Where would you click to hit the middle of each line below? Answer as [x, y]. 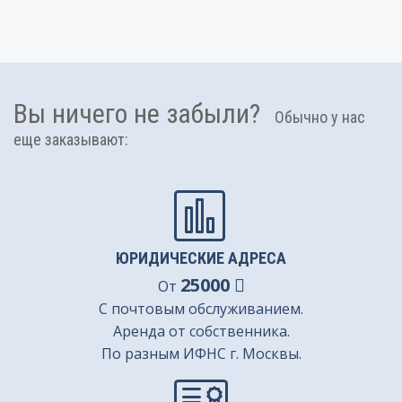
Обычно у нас [315, 117]
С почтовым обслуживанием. [201, 309]
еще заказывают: [71, 140]
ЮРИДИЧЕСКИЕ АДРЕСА [201, 258]
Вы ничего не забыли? [137, 114]
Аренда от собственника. [201, 331]
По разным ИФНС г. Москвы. [201, 354]
